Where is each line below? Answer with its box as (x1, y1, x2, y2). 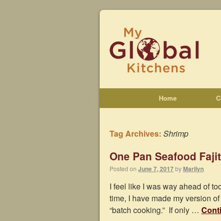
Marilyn (183, 164, 204, 173)
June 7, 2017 (138, 164, 174, 173)
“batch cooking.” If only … (110, 204, 201, 216)
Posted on (110, 164, 137, 173)
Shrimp (163, 128, 188, 139)
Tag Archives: (110, 128, 163, 139)
